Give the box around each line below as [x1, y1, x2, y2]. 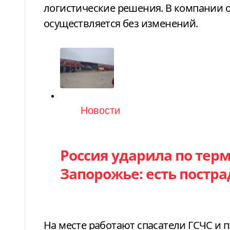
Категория [60, 105, 111, 116]
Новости [81, 105, 120, 117]
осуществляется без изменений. [44, 16, 198, 30]
